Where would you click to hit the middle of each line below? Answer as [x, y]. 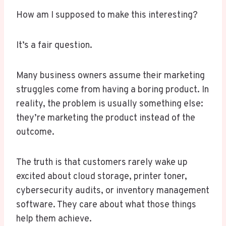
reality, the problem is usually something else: [110, 104]
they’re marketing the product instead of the [106, 119]
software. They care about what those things [106, 205]
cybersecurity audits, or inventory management [113, 191]
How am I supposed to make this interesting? [107, 16]
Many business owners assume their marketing [110, 76]
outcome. [35, 133]
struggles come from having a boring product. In [112, 90]
